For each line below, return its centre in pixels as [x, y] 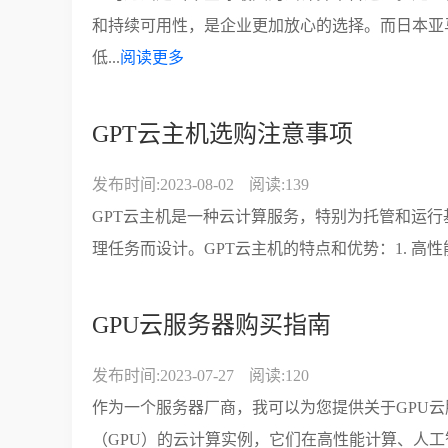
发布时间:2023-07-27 [163, 375]
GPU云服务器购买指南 [211, 325]
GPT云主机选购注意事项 [222, 134]
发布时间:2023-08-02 [163, 184]
